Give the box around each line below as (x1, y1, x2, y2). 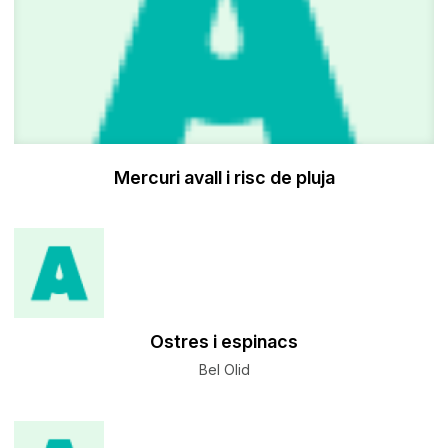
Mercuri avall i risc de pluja (113, 167, 335, 189)
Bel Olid (198, 361, 250, 379)
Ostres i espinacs (150, 331, 298, 353)
